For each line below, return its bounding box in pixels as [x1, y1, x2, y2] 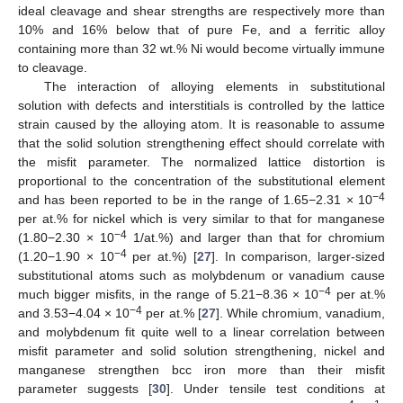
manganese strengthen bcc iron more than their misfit [18, 363, 385, 378]
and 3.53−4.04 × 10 [18, 306, 130, 321]
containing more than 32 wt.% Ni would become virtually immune [18, 41, 385, 57]
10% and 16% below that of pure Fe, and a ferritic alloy [18, 22, 385, 38]
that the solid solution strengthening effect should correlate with [18, 136, 385, 151]
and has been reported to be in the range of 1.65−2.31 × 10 [18, 193, 372, 208]
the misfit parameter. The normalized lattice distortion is [18, 155, 385, 170]
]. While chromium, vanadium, [215, 306, 386, 321]
